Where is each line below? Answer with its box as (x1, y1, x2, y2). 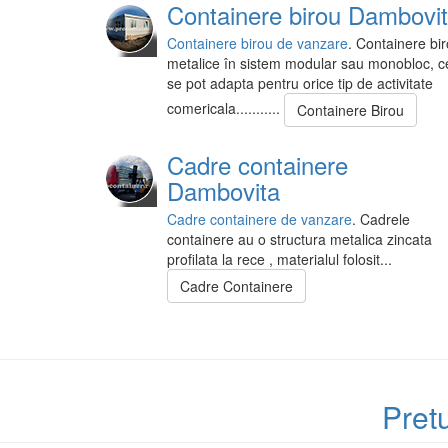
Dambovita (167, 173, 280, 209)
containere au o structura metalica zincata (167, 229, 432, 250)
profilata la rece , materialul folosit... (167, 249, 392, 270)
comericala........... (167, 98, 284, 118)
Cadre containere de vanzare (167, 209, 352, 230)
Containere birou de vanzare (167, 33, 348, 54)
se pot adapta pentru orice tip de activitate (167, 73, 433, 94)
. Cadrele (352, 209, 410, 230)
